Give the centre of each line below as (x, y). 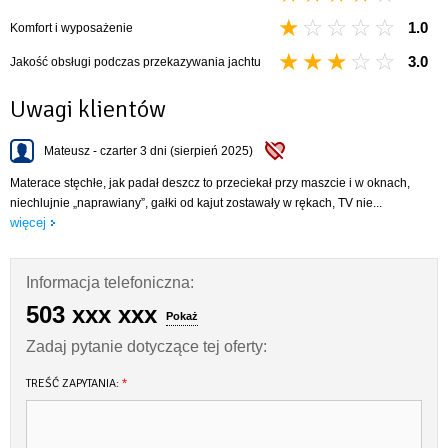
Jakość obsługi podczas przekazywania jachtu (135, 61)
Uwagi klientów (88, 108)
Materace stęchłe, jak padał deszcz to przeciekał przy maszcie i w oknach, (210, 182)
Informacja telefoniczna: (110, 282)
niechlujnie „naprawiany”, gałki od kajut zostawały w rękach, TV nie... (196, 202)
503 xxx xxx (91, 314)
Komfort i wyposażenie (71, 27)
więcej (28, 222)
